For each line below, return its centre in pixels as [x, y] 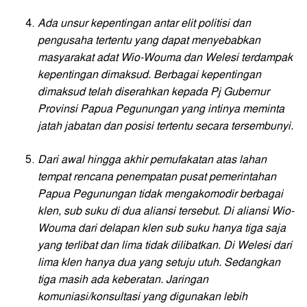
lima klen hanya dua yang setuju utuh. [131, 263]
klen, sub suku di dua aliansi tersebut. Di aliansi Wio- [166, 211]
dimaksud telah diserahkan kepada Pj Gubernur [153, 92]
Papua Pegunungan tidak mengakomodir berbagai [160, 194]
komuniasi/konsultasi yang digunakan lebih [143, 297]
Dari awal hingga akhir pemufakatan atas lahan [152, 160]
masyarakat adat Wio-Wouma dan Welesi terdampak [165, 58]
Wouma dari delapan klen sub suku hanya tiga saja [162, 229]
